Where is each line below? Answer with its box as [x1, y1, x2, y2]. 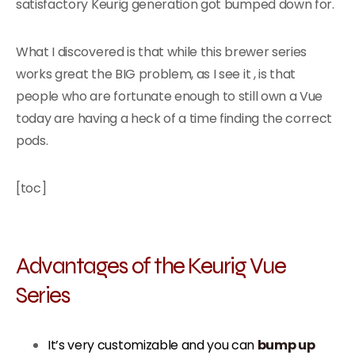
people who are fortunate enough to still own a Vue [16, 87, 323, 105]
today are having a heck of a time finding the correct [16, 109, 333, 128]
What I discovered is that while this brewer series [16, 43, 307, 61]
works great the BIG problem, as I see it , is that [16, 65, 296, 83]
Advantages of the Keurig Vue [16, 250, 285, 280]
